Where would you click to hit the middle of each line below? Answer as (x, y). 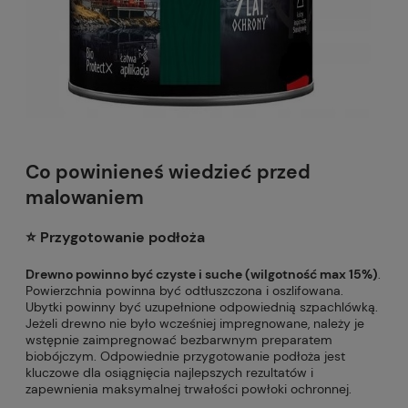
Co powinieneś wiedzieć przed (168, 173)
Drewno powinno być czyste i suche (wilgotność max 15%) (202, 274)
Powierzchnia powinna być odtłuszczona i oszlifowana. (184, 290)
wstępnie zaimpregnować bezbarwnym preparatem (179, 339)
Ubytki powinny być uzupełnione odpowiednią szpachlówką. (202, 306)
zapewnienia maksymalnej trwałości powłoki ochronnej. (189, 388)
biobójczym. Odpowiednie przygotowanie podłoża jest (185, 356)
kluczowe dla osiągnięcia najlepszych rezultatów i (169, 372)
